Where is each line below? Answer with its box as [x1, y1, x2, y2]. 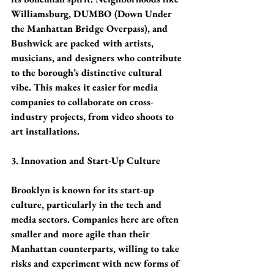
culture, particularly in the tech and [11, 198, 165, 211]
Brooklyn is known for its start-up [11, 183, 157, 196]
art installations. [11, 125, 80, 138]
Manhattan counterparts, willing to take [11, 242, 182, 255]
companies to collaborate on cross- [11, 95, 154, 108]
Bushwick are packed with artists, [11, 37, 156, 50]
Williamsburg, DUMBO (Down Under [11, 7, 174, 20]
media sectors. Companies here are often [11, 213, 181, 226]
